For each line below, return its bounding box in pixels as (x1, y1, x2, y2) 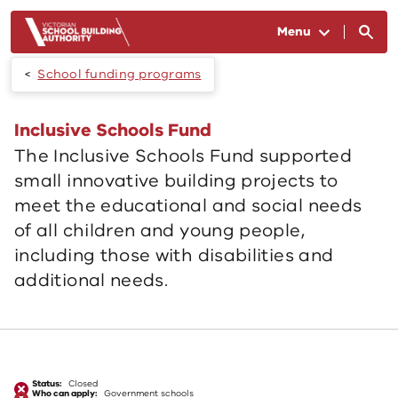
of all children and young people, (14, 219, 305, 243)
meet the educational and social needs (14, 194, 362, 218)
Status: (32, 378, 61, 390)
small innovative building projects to (14, 169, 338, 193)
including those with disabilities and (14, 243, 334, 267)
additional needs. (14, 268, 169, 292)
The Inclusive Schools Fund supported (14, 144, 352, 168)
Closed (68, 378, 98, 390)
